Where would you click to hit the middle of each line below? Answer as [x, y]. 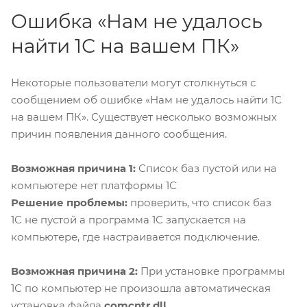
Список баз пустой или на [206, 168]
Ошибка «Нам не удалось [137, 21]
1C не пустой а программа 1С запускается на [128, 219]
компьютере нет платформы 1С [94, 185]
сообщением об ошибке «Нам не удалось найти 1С [146, 99]
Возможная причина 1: [73, 168]
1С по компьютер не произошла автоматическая [141, 288]
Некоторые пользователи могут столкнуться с [133, 82]
